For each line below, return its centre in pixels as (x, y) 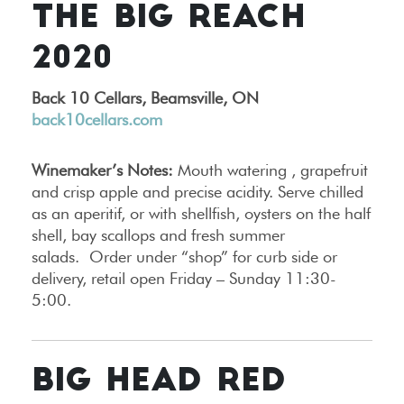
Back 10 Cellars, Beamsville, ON (145, 98)
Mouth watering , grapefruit (271, 170)
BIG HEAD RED (159, 383)
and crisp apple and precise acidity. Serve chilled (197, 192)
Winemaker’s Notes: (102, 170)
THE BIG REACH (169, 20)
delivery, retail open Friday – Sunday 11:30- (184, 279)
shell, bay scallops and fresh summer (158, 235)
